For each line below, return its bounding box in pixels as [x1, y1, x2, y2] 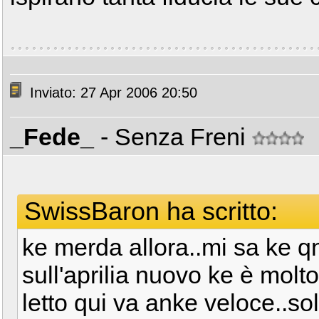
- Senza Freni [100, 123, 252, 150]
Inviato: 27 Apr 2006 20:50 [26, 85, 197, 101]
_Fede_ [10, 123, 94, 150]
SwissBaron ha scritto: [24, 197, 278, 226]
